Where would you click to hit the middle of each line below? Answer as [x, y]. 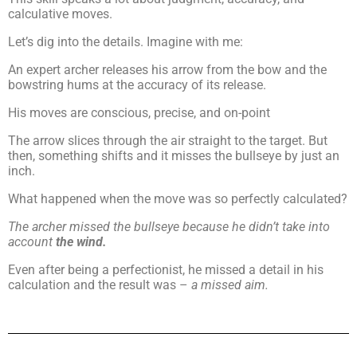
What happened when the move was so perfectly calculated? [178, 199]
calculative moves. [60, 14]
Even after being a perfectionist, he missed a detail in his [166, 270]
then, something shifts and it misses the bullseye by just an [174, 156]
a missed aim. [228, 285]
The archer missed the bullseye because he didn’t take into [169, 227]
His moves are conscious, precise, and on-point [139, 113]
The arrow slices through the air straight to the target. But [168, 141]
